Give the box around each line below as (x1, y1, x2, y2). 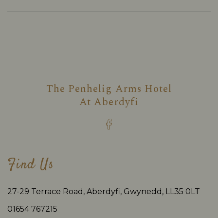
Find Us (7, 155, 54, 175)
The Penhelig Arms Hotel (46, 81, 172, 97)
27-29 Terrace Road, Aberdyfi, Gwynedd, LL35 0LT (7, 187, 200, 197)
